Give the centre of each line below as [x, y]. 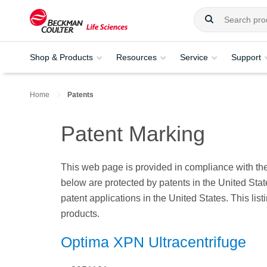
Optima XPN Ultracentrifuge [153, 242]
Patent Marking [133, 134]
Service [194, 57]
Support [246, 57]
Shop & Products [61, 57]
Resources [136, 57]
